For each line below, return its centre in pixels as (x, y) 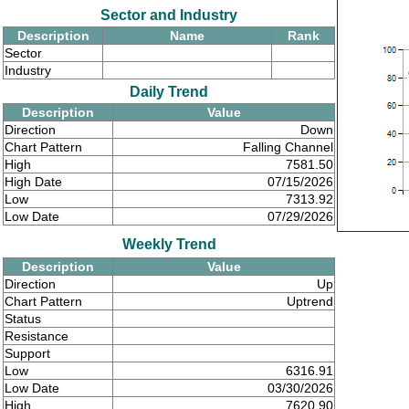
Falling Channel (288, 147)
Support (27, 353)
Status (23, 319)
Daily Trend (169, 92)
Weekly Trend (169, 244)
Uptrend (310, 301)
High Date (33, 182)
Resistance (37, 336)
